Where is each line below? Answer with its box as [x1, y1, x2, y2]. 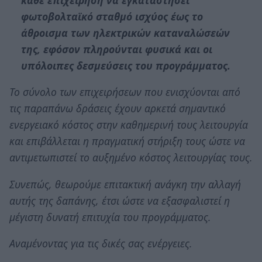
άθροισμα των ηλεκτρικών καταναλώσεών [20, 25, 230, 40]
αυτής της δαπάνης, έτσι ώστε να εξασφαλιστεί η [9, 193, 230, 208]
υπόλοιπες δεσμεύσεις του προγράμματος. [20, 58, 230, 73]
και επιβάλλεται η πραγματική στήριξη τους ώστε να [9, 134, 245, 149]
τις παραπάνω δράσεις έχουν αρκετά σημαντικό [9, 101, 226, 116]
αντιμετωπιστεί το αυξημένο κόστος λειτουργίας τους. [9, 150, 253, 165]
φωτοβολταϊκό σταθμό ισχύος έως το [20, 9, 203, 23]
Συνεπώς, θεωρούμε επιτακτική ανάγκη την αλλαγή [9, 177, 241, 191]
